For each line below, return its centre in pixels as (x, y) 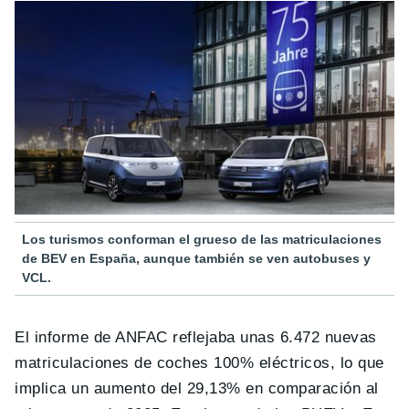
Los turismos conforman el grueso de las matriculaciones (202, 240)
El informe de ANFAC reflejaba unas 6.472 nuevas (196, 338)
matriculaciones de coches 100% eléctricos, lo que (199, 363)
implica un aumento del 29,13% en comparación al (197, 389)
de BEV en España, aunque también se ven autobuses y (196, 259)
